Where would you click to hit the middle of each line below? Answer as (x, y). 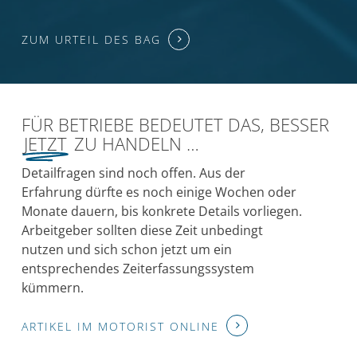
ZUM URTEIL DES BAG (92, 40)
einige (194, 192)
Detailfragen (59, 173)
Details (220, 211)
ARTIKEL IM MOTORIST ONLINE (121, 326)
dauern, (95, 211)
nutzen (43, 249)
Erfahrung (52, 192)
